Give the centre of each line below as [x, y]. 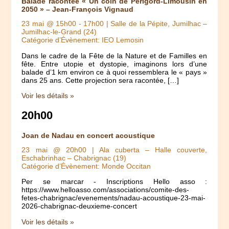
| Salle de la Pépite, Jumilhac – [156, 24]
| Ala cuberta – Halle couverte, [147, 150]
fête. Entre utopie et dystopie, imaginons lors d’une [114, 64]
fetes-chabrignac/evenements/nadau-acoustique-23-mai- [114, 198]
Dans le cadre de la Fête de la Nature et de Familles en [114, 55]
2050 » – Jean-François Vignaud [78, 9]
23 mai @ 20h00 [54, 150]
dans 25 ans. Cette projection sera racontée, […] [100, 80]
